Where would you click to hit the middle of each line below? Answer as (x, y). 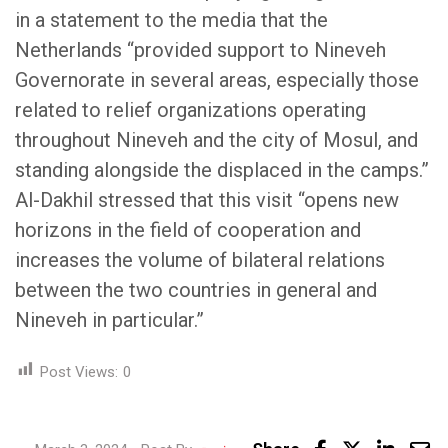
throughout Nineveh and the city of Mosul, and (216, 139)
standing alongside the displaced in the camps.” (222, 169)
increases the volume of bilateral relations (200, 259)
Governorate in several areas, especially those (217, 79)
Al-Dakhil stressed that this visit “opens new (207, 199)
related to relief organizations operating (190, 109)
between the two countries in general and (196, 289)
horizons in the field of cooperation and (188, 229)
